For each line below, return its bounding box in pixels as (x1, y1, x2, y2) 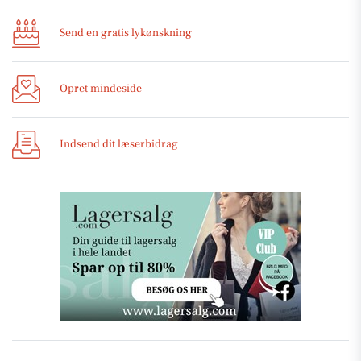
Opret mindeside (60, 81, 142, 97)
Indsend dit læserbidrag (60, 137, 178, 152)
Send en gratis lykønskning (60, 26, 192, 41)
